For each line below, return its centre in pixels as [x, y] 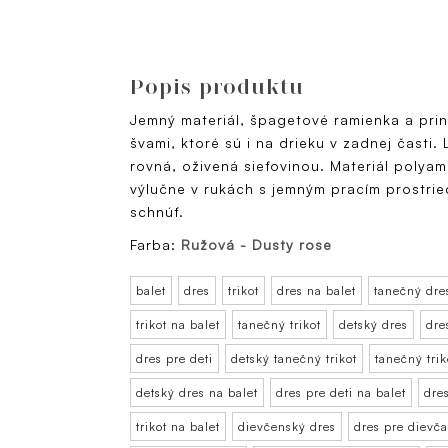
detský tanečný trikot [294, 359]
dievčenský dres [287, 427]
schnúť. [159, 212]
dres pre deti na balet [341, 393]
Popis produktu [217, 87]
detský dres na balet [197, 393]
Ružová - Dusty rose [256, 245]
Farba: [155, 245]
